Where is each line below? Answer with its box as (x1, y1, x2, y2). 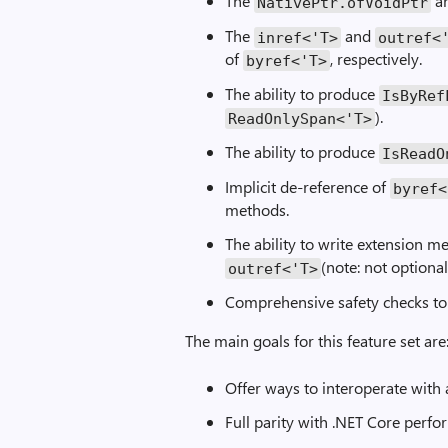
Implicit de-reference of (225, 176, 391, 197)
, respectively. (330, 48, 423, 69)
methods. (225, 199, 290, 220)
